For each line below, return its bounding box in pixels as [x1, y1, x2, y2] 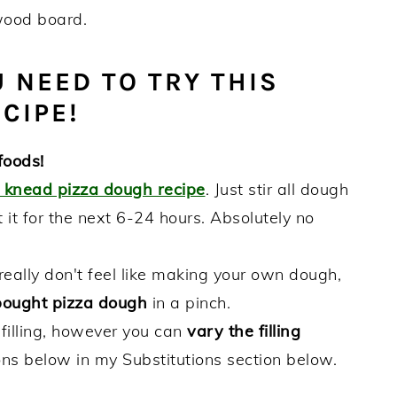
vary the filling [187, 321, 300, 342]
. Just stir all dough [205, 179, 348, 200]
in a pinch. [147, 292, 230, 314]
